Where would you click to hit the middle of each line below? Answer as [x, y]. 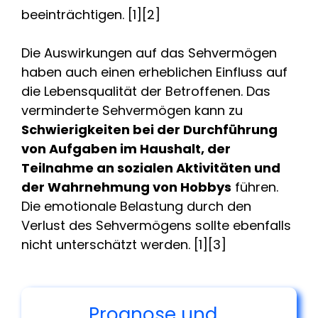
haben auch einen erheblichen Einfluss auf [154, 72]
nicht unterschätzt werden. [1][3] [124, 244]
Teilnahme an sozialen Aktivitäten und [151, 168]
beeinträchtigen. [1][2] [91, 14]
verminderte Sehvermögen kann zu [132, 110]
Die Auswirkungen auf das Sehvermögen [149, 53]
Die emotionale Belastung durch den [136, 206]
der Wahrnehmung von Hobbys [126, 187]
